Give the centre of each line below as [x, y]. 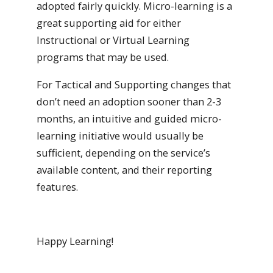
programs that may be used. [103, 57]
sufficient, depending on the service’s [123, 152]
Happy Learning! [75, 241]
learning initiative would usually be [120, 135]
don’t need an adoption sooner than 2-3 [129, 101]
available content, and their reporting [124, 169]
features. [57, 186]
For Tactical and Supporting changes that [134, 84]
